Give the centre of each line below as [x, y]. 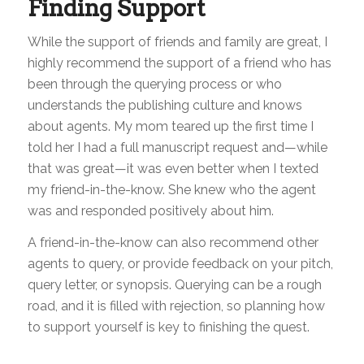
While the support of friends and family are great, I [177, 41]
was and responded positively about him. [150, 210]
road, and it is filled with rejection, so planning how [176, 306]
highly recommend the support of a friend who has [179, 63]
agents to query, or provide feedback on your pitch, [180, 264]
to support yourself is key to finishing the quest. [168, 327]
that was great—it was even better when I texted [173, 168]
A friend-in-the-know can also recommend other [173, 243]
